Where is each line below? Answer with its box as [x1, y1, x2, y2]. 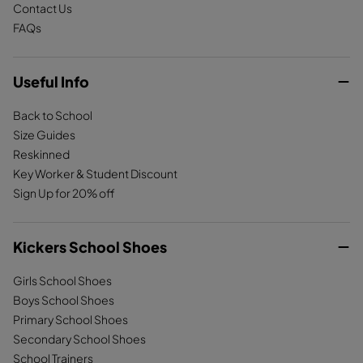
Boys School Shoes [13, 293, 114, 307]
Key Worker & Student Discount [13, 166, 177, 181]
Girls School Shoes [13, 273, 112, 288]
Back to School [13, 108, 92, 122]
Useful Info [13, 72, 89, 91]
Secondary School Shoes [13, 331, 146, 346]
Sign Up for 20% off [13, 186, 115, 200]
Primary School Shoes [13, 312, 128, 327]
